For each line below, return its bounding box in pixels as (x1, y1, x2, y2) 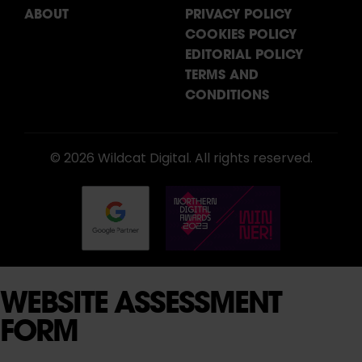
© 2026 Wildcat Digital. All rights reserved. (49, 148, 313, 170)
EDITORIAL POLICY (185, 44, 303, 62)
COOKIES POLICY (185, 24, 297, 42)
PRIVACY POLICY (185, 4, 292, 22)
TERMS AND (185, 65, 259, 82)
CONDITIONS (185, 85, 269, 103)
